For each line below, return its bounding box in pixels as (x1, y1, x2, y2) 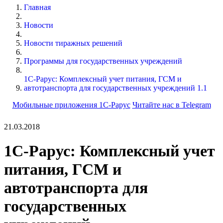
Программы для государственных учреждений (24, 56, 182, 65)
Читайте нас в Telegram (132, 100, 211, 109)
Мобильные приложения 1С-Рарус (12, 100, 130, 109)
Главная (24, 2, 51, 11)
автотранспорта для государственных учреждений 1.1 (24, 83, 207, 92)
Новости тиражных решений (24, 38, 122, 47)
